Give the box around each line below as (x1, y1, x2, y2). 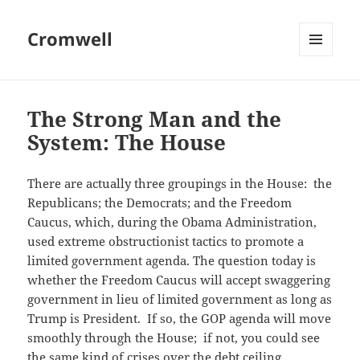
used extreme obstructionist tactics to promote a (27, 233, 305, 250)
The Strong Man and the (27, 104, 282, 134)
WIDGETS (299, 83, 345, 97)
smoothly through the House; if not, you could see (27, 329, 321, 346)
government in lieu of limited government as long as (27, 291, 333, 308)
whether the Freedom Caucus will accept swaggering (27, 272, 331, 288)
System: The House (27, 128, 227, 157)
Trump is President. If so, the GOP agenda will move (27, 310, 332, 327)
